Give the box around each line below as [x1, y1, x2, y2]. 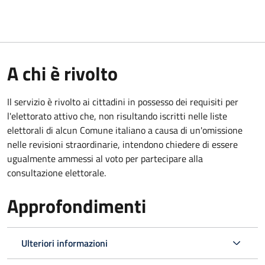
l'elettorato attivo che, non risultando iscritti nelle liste [7, 108, 227, 123]
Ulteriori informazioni [21, 235, 108, 250]
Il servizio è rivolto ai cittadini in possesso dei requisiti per [7, 94, 238, 109]
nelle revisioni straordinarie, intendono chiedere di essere [7, 137, 238, 151]
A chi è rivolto [7, 59, 118, 88]
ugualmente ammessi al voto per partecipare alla [7, 151, 203, 166]
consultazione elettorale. [7, 165, 106, 180]
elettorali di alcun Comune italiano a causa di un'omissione [7, 122, 243, 137]
